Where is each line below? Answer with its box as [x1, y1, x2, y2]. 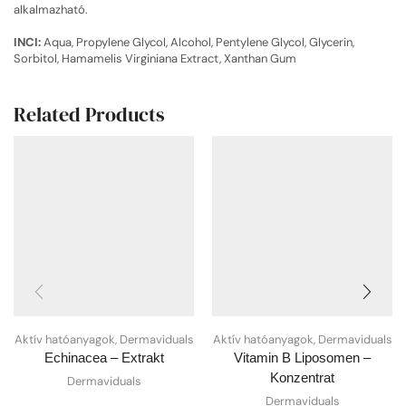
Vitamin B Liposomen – [234, 351, 371, 366]
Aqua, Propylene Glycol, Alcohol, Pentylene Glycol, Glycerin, [41, 34, 354, 51]
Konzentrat [270, 371, 334, 386]
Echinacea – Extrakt [43, 351, 164, 366]
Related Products [14, 100, 165, 128]
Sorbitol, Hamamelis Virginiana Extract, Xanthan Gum [14, 51, 296, 67]
